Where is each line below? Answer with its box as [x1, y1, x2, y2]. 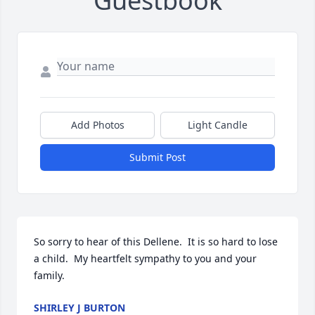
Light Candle [188, 118, 247, 132]
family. [34, 269, 65, 283]
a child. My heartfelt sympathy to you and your [34, 252, 257, 266]
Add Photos [70, 118, 124, 132]
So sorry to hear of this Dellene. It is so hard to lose [34, 235, 278, 249]
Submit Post [129, 150, 186, 165]
